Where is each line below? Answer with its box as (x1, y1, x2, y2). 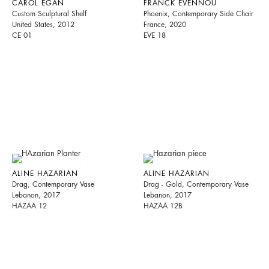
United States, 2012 (12, 21, 74, 29)
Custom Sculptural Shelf (12, 10, 86, 18)
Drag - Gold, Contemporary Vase (144, 181, 249, 189)
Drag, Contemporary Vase (12, 181, 94, 189)
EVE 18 (144, 32, 166, 40)
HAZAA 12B (144, 202, 183, 210)
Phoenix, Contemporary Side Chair (144, 10, 254, 18)
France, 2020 (144, 21, 187, 29)
